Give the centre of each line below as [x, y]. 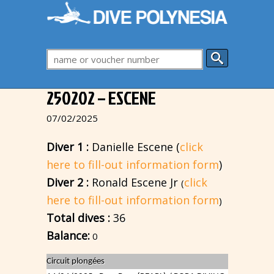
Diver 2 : [68, 182]
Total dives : [79, 218]
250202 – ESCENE [102, 98]
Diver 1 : [68, 147]
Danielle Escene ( [135, 147]
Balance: [68, 235]
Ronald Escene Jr [135, 182]
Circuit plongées [76, 261]
